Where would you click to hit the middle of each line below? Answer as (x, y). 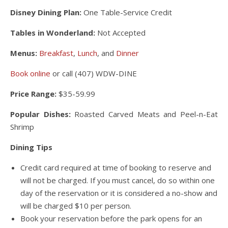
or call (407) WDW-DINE (94, 73)
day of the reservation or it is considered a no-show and (119, 193)
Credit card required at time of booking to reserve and (116, 167)
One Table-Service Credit (127, 12)
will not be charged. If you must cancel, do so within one (118, 180)
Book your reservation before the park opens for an (111, 218)
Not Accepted (120, 32)
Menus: (24, 53)
